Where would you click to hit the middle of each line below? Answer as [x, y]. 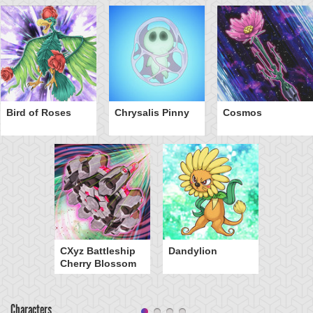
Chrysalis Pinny [152, 112]
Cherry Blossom [98, 263]
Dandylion [193, 251]
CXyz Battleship [98, 251]
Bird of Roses [38, 112]
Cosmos [242, 112]
